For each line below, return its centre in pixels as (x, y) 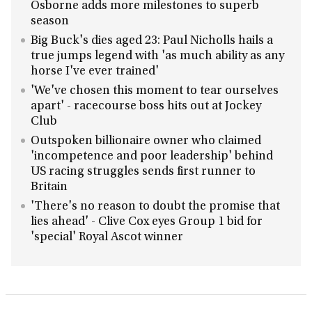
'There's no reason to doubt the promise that (155, 207)
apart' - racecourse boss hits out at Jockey (146, 107)
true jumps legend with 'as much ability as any (157, 56)
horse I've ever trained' (95, 72)
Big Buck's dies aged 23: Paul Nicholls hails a (152, 41)
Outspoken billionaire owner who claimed (146, 141)
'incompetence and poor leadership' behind (152, 157)
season (50, 22)
